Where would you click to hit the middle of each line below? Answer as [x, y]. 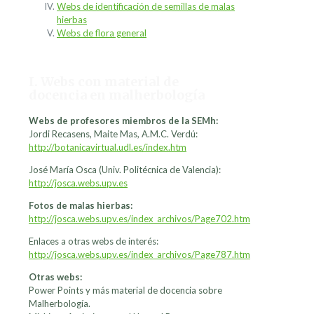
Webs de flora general [102, 33]
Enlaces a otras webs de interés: [94, 241]
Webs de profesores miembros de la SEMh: [123, 121]
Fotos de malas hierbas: [81, 206]
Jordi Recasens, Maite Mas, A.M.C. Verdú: [113, 134]
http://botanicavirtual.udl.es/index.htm [108, 148]
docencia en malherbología [117, 95]
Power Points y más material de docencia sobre [125, 291]
